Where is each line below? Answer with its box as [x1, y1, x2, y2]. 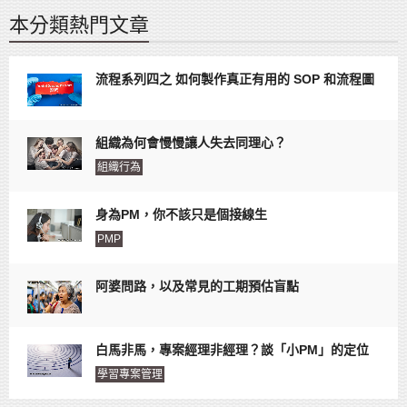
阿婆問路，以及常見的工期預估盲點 [95, 278, 299, 293]
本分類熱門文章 [9, 13, 149, 36]
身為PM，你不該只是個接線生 [95, 206, 267, 222]
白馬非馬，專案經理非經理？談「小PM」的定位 [95, 342, 369, 357]
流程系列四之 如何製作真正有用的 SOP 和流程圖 [95, 71, 374, 86]
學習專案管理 [97, 367, 163, 381]
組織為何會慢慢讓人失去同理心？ [95, 134, 286, 150]
